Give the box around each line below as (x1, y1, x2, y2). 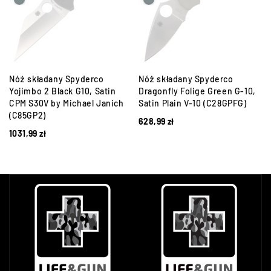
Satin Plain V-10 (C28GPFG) (139, 98, 247, 108)
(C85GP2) (9, 110, 46, 120)
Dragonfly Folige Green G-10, (139, 86, 256, 96)
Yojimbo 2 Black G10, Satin (9, 86, 116, 96)
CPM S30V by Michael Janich (9, 98, 124, 108)
